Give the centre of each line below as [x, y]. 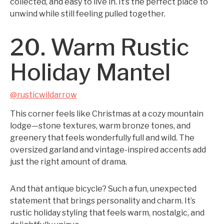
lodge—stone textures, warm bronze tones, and [100, 126]
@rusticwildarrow [43, 95]
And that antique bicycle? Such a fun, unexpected [103, 189]
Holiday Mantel [90, 72]
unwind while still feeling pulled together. [88, 14]
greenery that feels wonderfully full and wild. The [102, 138]
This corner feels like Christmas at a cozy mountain [107, 114]
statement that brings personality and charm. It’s [103, 201]
